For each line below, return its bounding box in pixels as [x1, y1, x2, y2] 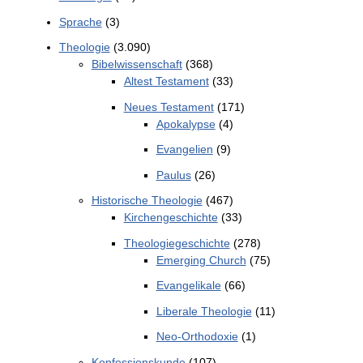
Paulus [156, 168, 191, 181]
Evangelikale [156, 279, 221, 293]
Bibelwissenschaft [91, 58, 182, 71]
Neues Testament [123, 100, 214, 113]
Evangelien [156, 143, 213, 156]
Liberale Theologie [156, 304, 252, 318]
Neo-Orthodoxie [156, 330, 238, 344]
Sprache [58, 15, 102, 28]
